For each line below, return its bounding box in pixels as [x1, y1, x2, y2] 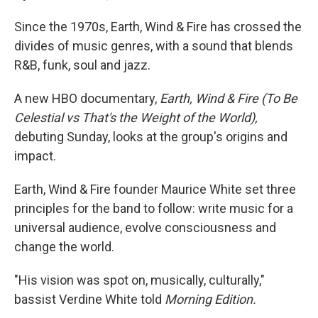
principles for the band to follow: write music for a [14, 201, 293, 216]
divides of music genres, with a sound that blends [14, 38, 293, 53]
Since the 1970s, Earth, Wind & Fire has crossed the [14, 19, 302, 34]
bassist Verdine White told [14, 292, 165, 307]
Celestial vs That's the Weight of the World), [14, 110, 258, 125]
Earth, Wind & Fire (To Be [160, 91, 297, 106]
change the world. [14, 239, 114, 254]
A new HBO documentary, [14, 91, 160, 106]
